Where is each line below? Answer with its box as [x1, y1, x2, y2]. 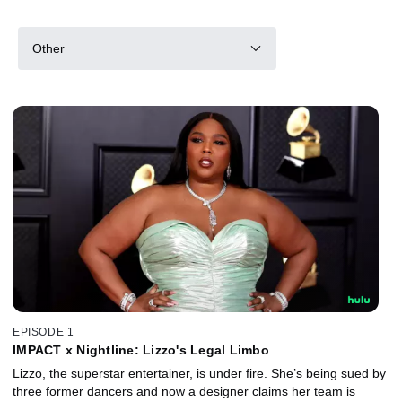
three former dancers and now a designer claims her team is [13, 383, 355, 398]
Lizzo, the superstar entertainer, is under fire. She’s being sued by [13, 365, 386, 380]
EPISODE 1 [13, 325, 74, 338]
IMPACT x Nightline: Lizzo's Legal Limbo [13, 342, 269, 357]
